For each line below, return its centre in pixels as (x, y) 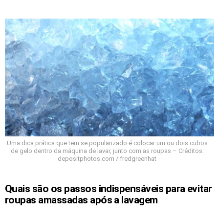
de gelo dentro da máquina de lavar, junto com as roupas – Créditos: (107, 151)
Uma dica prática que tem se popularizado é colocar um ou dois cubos (107, 143)
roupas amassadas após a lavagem (81, 200)
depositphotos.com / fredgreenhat (107, 159)
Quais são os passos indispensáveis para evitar (109, 189)
